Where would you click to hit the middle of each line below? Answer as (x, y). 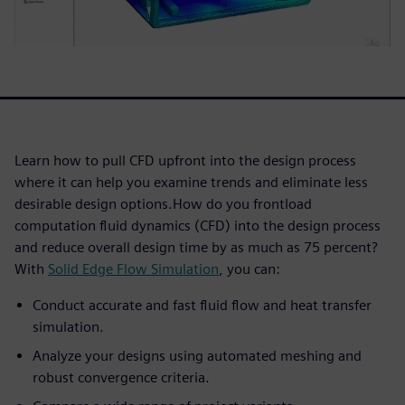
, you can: (250, 268)
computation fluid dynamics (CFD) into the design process (198, 225)
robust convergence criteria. (121, 377)
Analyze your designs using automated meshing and (197, 355)
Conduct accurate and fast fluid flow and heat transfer (202, 305)
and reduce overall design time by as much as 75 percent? (196, 247)
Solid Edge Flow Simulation (133, 268)
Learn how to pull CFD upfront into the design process (185, 160)
